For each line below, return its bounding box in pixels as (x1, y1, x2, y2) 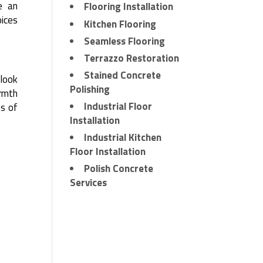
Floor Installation (70, 144, 146, 160)
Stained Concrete (84, 67, 161, 83)
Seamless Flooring (84, 33, 166, 49)
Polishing (70, 81, 110, 97)
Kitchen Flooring (84, 16, 157, 32)
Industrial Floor (84, 98, 153, 114)
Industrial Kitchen (84, 130, 162, 146)
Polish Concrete (84, 161, 154, 177)
